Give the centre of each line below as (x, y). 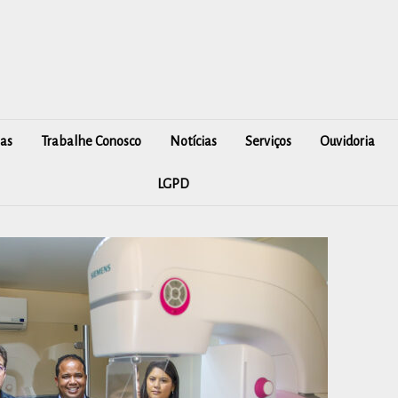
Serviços (268, 141)
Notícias (193, 141)
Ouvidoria (347, 141)
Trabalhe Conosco (91, 141)
